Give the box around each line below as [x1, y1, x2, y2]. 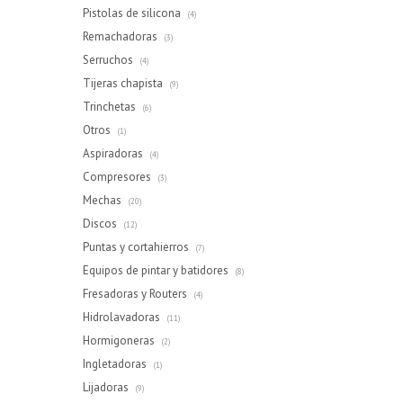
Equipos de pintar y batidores [83, 263, 231, 278]
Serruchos [83, 52, 136, 67]
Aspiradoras [83, 146, 146, 161]
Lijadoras [83, 380, 131, 395]
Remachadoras [83, 29, 160, 44]
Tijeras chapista [83, 76, 166, 91]
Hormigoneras [83, 333, 157, 348]
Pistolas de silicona [83, 5, 184, 21]
